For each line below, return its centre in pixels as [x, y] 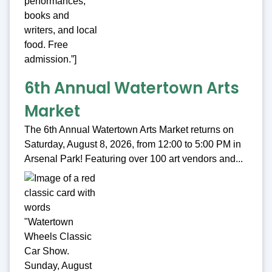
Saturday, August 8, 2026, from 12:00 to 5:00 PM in [133, 144]
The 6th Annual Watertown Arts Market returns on [129, 130]
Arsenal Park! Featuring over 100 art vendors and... [134, 159]
